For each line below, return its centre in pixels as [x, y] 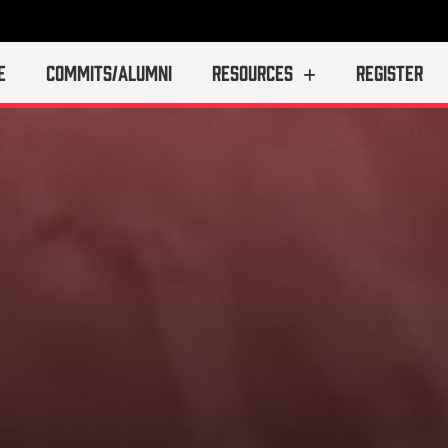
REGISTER [390, 71]
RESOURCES [253, 71]
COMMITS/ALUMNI [109, 71]
